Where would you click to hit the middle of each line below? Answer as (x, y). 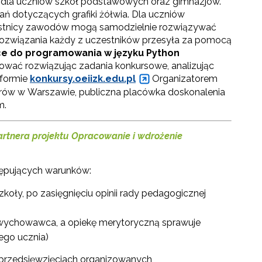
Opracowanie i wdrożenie (127, 136)
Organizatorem (184, 79)
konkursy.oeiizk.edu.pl (83, 79)
